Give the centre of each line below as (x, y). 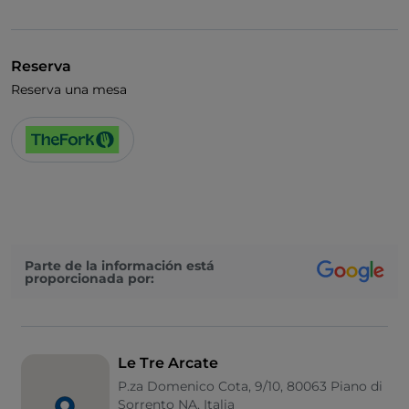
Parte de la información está (120, 265)
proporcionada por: (89, 278)
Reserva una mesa (69, 90)
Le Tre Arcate (168, 363)
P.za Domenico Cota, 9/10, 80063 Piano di (250, 387)
